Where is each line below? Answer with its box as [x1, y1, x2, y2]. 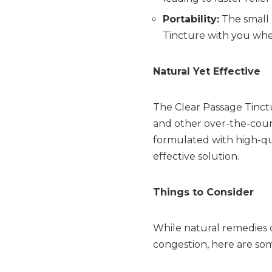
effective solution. [153, 150, 239, 162]
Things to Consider [153, 186, 254, 198]
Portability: [163, 13, 219, 25]
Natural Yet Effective [153, 65, 260, 77]
